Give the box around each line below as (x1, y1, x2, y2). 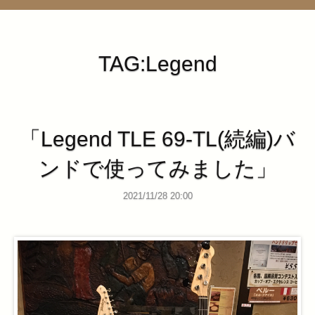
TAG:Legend (98, 52, 217, 76)
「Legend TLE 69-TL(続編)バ (20, 127, 295, 150)
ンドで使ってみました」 (38, 156, 277, 180)
